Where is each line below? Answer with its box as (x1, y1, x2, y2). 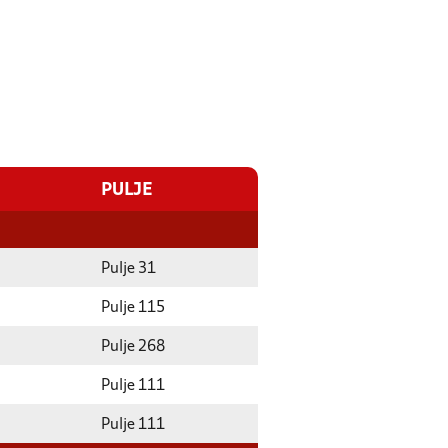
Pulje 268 (101, 340, 165, 354)
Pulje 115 (101, 301, 165, 315)
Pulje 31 (101, 262, 156, 276)
